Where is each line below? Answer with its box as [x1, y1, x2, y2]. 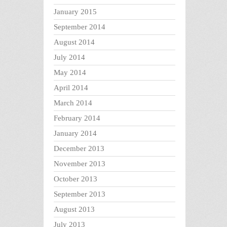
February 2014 [54, 114, 100, 123]
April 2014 [54, 84, 88, 92]
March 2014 [54, 99, 92, 107]
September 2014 [54, 23, 105, 31]
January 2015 [54, 8, 97, 16]
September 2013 [54, 190, 105, 199]
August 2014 [54, 38, 95, 47]
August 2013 [54, 205, 95, 214]
